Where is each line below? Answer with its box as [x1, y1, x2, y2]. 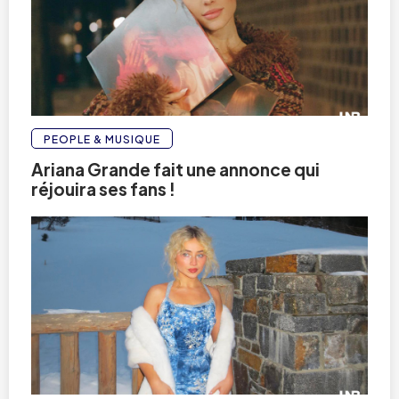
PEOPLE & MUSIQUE [44, 133, 160, 146]
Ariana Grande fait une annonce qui [31, 159, 320, 180]
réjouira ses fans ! [31, 178, 175, 199]
